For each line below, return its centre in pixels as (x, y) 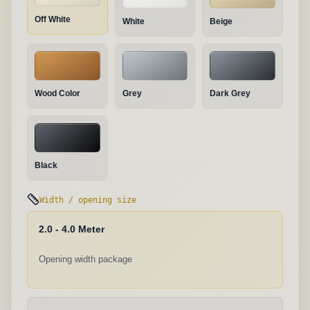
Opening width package (85, 259)
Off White (53, 19)
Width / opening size (88, 199)
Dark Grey (230, 93)
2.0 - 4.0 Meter (72, 229)
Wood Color (57, 93)
